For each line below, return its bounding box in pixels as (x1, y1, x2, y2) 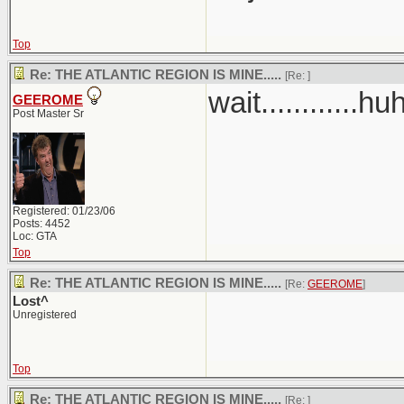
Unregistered (13, 308, 77, 321)
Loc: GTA (13, 230, 57, 243)
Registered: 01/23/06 (13, 205, 115, 217)
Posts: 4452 (13, 217, 70, 230)
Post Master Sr (13, 107, 84, 120)
